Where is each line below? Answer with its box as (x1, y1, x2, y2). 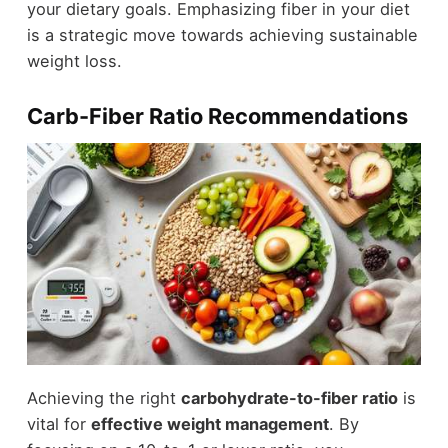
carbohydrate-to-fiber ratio (180, 387, 398, 408)
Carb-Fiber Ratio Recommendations (26, 102, 408, 129)
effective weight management (90, 413, 329, 434)
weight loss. (26, 50, 122, 71)
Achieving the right (26, 387, 181, 408)
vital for (26, 413, 91, 434)
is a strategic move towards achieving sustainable (26, 24, 418, 45)
